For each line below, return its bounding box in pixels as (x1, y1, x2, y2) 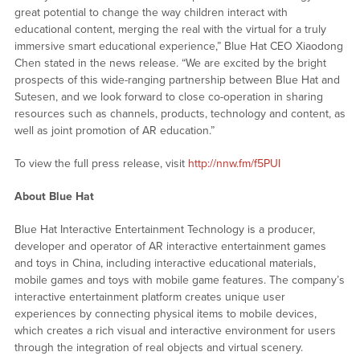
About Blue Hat (14, 190, 94, 204)
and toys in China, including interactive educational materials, (14, 256, 316, 271)
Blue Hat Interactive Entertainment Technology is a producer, (14, 223, 315, 237)
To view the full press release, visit (14, 157, 188, 171)
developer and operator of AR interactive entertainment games (14, 239, 326, 254)
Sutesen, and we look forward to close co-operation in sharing (14, 90, 323, 104)
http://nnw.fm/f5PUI (187, 157, 280, 171)
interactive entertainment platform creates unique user (14, 290, 285, 305)
